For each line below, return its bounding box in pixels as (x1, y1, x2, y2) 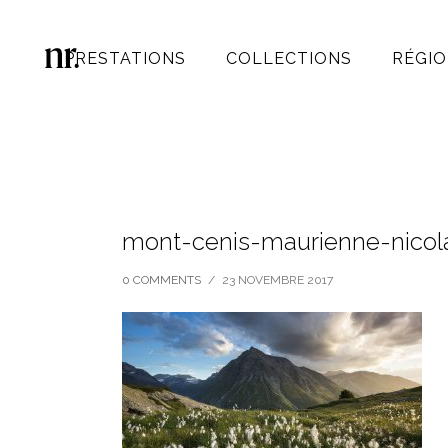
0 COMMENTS (122, 273, 201, 287)
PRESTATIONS (64, 49, 186, 68)
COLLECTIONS (226, 49, 352, 68)
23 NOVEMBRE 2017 (222, 273, 333, 287)
